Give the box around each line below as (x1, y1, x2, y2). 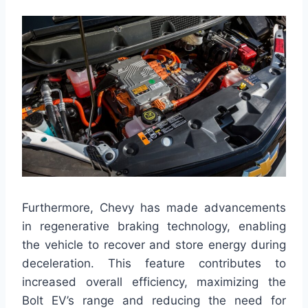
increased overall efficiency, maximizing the (22, 275, 286, 289)
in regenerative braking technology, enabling (22, 219, 286, 234)
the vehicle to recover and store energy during (22, 238, 286, 252)
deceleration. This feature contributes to (22, 256, 286, 271)
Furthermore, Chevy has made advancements (22, 201, 286, 215)
